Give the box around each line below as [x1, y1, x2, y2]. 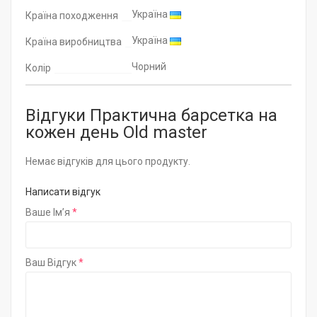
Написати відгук [25, 186, 100, 197]
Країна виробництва [25, 36, 122, 47]
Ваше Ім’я [25, 207, 70, 218]
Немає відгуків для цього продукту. [25, 156, 190, 167]
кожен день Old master [25, 122, 207, 142]
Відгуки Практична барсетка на [25, 105, 277, 125]
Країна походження [25, 10, 118, 21]
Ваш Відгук [25, 257, 76, 268]
